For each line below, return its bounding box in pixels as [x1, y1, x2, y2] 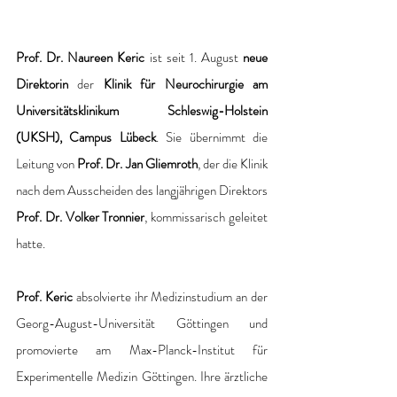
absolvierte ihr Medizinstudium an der [75, 286, 269, 307]
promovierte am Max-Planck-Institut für [16, 339, 268, 360]
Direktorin [16, 74, 78, 94]
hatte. [16, 233, 45, 253]
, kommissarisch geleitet [144, 206, 269, 227]
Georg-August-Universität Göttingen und [16, 313, 268, 333]
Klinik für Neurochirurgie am [103, 74, 269, 94]
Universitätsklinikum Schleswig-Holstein [16, 100, 268, 121]
